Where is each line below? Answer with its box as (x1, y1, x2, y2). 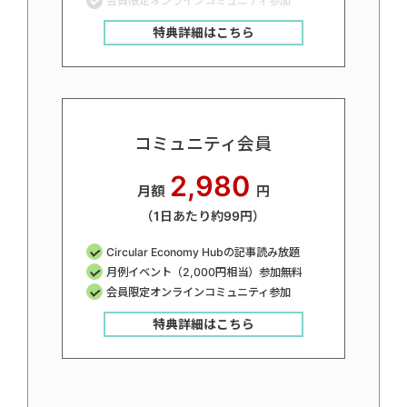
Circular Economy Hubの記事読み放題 (105, 244, 300, 259)
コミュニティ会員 (134, 133, 273, 154)
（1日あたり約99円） (141, 209, 266, 224)
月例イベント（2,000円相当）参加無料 (105, 264, 303, 279)
